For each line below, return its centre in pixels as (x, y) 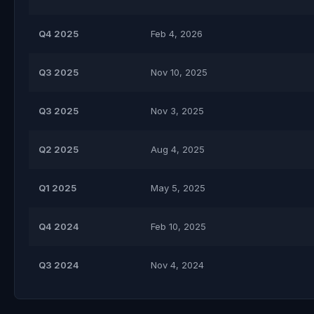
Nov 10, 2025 (179, 72)
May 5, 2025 (178, 188)
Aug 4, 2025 (178, 149)
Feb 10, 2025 (178, 226)
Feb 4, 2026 (177, 34)
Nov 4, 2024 (177, 265)
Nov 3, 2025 (177, 111)
